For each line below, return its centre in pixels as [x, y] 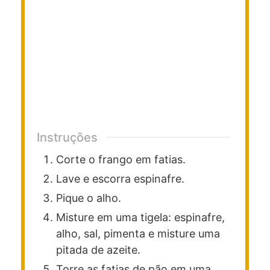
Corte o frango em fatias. [121, 159]
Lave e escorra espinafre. [120, 178]
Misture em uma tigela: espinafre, [140, 217]
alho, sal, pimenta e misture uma [138, 233]
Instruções [67, 137]
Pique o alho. [89, 198]
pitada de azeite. [98, 250]
